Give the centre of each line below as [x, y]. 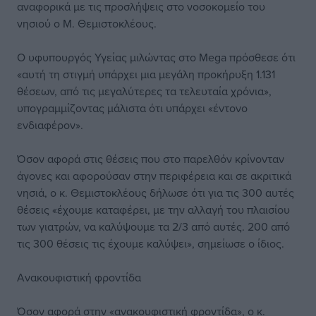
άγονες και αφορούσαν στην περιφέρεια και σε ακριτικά [154, 176]
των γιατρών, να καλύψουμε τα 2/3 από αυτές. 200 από [153, 226]
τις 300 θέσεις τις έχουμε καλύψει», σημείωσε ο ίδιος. [151, 243]
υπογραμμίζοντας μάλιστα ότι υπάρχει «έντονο [132, 108]
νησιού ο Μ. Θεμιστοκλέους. [87, 23]
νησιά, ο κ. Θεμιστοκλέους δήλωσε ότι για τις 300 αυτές [156, 193]
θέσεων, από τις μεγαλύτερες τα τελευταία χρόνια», [144, 91]
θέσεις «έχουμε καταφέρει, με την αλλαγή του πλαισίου [153, 209]
